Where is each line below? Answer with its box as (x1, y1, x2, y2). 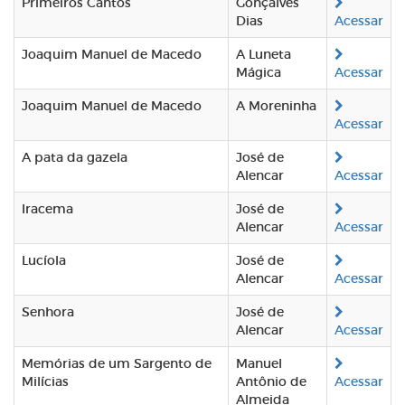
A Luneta (236, 46, 291, 62)
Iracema (22, 201, 73, 217)
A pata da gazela (22, 149, 127, 165)
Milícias (22, 373, 69, 390)
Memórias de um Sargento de (22, 355, 212, 372)
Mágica (236, 64, 281, 80)
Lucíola (22, 252, 66, 268)
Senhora (22, 304, 74, 320)
